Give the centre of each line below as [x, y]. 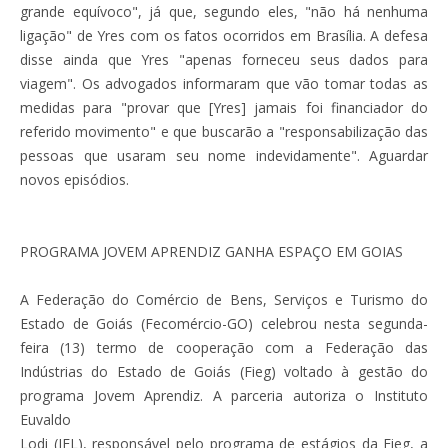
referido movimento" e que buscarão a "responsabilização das [224, 131]
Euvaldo [45, 419]
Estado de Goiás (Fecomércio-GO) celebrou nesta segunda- [224, 323]
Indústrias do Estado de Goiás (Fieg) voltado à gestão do [224, 371]
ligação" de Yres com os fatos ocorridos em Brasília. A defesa [224, 35]
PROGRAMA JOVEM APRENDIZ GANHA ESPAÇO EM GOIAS [211, 251]
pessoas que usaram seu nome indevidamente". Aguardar [224, 155]
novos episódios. [74, 179]
